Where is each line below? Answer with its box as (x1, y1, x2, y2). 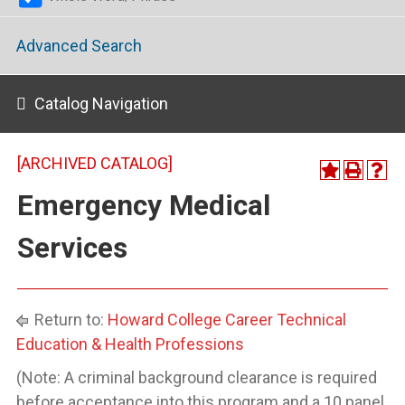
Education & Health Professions (16, 334, 244, 353)
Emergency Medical (17, 189, 270, 222)
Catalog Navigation (34, 94, 168, 113)
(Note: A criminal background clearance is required (16, 368, 377, 387)
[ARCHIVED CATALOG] (17, 154, 173, 173)
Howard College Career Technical (108, 310, 346, 329)
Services (17, 231, 127, 265)
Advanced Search (16, 36, 142, 56)
